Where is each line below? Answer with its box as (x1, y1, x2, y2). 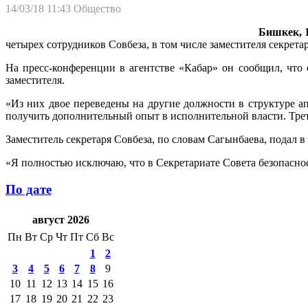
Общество (74, 2, 121, 14)
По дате (5, 181, 52, 197)
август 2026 (32, 214, 89, 226)
